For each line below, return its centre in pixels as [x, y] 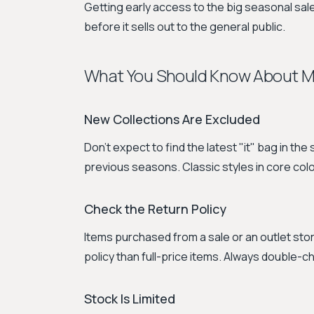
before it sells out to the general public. [185, 27]
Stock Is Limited [130, 299]
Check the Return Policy [155, 209]
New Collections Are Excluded [172, 119]
